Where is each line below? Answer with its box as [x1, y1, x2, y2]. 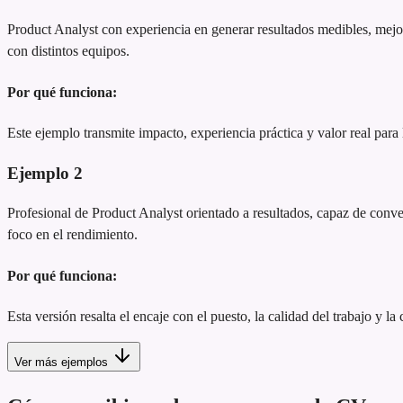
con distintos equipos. [7, 43, 130, 59]
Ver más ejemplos [14, 354, 108, 369]
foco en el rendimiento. [7, 227, 138, 243]
